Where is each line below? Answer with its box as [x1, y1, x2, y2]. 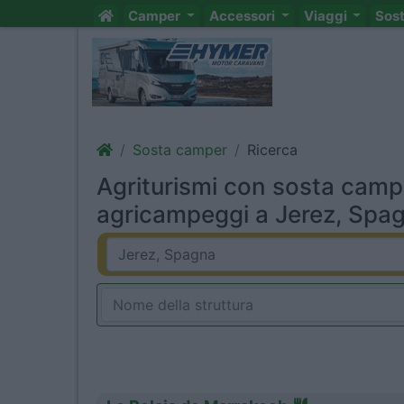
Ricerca [247, 141, 298, 159]
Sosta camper [133, 141, 227, 159]
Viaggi [303, 7, 350, 24]
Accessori [208, 7, 278, 24]
